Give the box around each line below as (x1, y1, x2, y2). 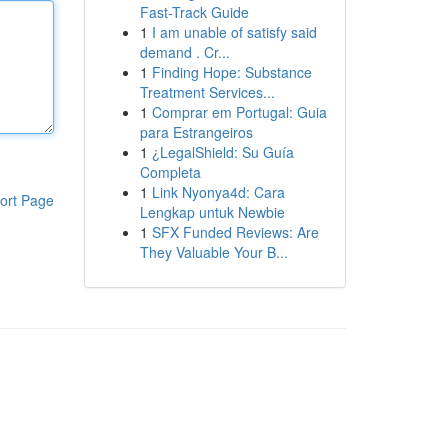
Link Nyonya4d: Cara (151, 182, 285, 202)
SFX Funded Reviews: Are (151, 222, 319, 242)
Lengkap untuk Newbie (139, 202, 285, 222)
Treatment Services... (139, 82, 275, 102)
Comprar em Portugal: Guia (151, 102, 327, 122)
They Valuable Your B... (139, 242, 288, 262)
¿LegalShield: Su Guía (151, 142, 294, 162)
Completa (139, 162, 201, 182)
